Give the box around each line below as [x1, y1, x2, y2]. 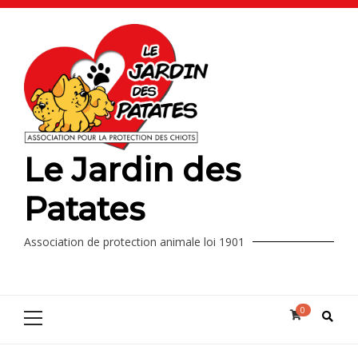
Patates [24, 189, 145, 229]
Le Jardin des [24, 149, 241, 189]
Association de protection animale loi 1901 [24, 233, 245, 249]
